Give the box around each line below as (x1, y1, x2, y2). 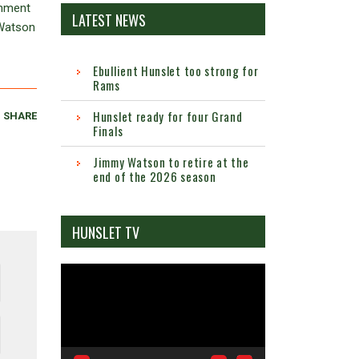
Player (60, 284, 92, 300)
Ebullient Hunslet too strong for (93, 62, 259, 80)
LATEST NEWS (72, 10, 146, 31)
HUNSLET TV (72, 222, 139, 244)
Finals (93, 122, 123, 140)
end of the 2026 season (93, 167, 216, 186)
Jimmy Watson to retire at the (93, 153, 249, 171)
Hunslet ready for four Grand (93, 107, 243, 126)
